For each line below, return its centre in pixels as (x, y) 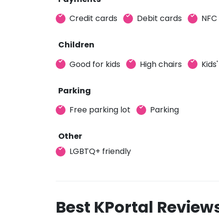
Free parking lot (100, 110)
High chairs (161, 64)
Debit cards (159, 18)
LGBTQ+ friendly (100, 151)
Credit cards (93, 18)
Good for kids (95, 64)
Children (76, 45)
